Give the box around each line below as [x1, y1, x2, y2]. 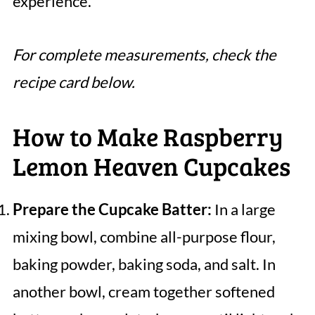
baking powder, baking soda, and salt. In [12, 255, 276, 274]
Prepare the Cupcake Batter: [12, 200, 212, 219]
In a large [211, 200, 276, 219]
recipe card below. [12, 72, 135, 92]
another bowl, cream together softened [12, 282, 275, 302]
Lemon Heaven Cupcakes [12, 148, 290, 184]
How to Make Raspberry [12, 119, 283, 154]
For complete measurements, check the [12, 45, 276, 65]
